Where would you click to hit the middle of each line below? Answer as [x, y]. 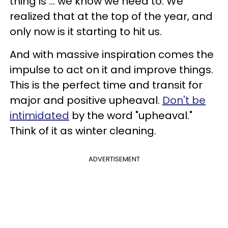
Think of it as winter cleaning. [83, 131]
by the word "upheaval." [131, 116]
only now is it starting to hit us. [86, 32]
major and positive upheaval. [86, 100]
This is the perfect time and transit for [106, 85]
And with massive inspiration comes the [112, 54]
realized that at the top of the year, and [111, 16]
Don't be [184, 100]
